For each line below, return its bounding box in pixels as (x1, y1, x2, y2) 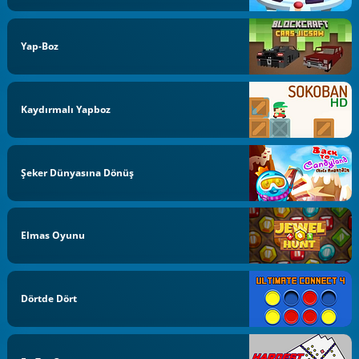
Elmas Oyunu (21, 228, 86, 243)
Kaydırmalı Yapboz (21, 102, 111, 116)
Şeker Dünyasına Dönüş (21, 165, 135, 179)
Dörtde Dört (21, 292, 78, 305)
